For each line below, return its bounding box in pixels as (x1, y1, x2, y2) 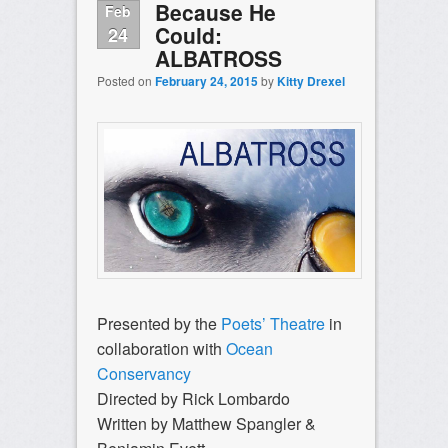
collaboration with (96, 336, 226, 360)
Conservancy (96, 361, 191, 385)
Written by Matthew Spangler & (96, 411, 316, 435)
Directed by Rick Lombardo (96, 386, 290, 410)
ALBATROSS (154, 43, 282, 73)
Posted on (96, 72, 155, 90)
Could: (154, 20, 222, 50)
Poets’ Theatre (220, 311, 329, 335)
